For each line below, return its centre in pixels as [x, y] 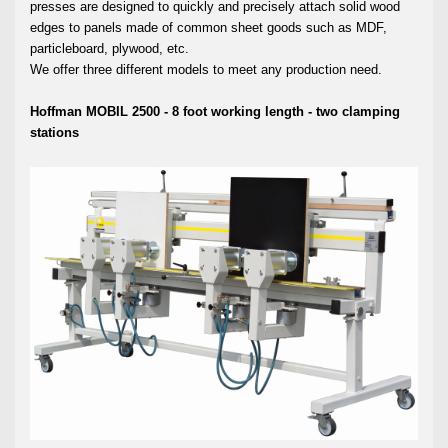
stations [54, 132]
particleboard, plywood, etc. [109, 48]
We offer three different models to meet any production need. [206, 69]
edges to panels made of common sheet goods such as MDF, [208, 27]
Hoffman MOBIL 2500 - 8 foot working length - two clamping [215, 111]
